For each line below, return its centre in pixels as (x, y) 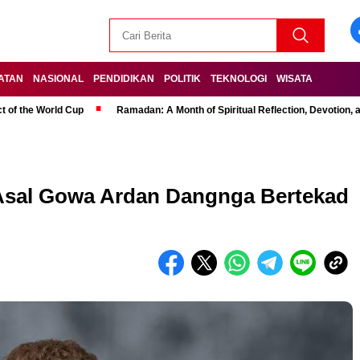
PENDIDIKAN (124, 79)
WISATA (295, 79)
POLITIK (182, 79)
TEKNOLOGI (239, 79)
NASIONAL (58, 79)
